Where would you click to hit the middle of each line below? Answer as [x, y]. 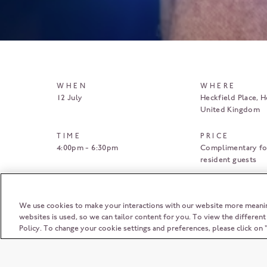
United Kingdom [230, 109]
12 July [70, 97]
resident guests [229, 159]
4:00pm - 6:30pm [88, 148]
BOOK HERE [200, 190]
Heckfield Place [229, 97]
